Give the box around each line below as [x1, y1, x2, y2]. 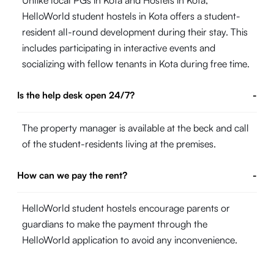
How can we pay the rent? [17, 169, 127, 181]
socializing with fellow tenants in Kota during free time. [22, 57, 250, 70]
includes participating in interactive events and [22, 42, 215, 54]
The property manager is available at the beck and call [22, 122, 249, 134]
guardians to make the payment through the [22, 218, 207, 230]
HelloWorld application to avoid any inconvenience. [22, 234, 237, 246]
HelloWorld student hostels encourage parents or [22, 202, 230, 214]
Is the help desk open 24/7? [17, 89, 135, 101]
